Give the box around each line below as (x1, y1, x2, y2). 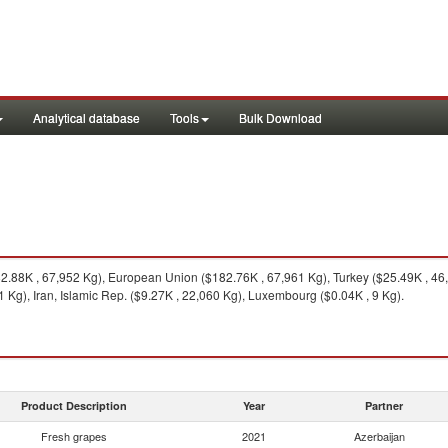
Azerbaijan (354, 428, 405, 444)
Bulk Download (239, 109, 322, 126)
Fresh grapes (41, 428, 107, 444)
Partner (365, 398, 403, 413)
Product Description (21, 398, 127, 413)
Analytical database (33, 109, 140, 126)
